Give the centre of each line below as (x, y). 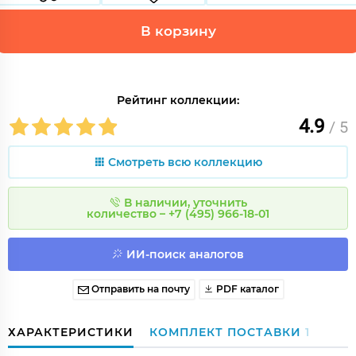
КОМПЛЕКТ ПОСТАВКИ (227, 332)
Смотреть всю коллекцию (185, 162)
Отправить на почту (140, 289)
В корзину (178, 31)
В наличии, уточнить (185, 203)
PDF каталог (246, 289)
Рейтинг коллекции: (178, 100)
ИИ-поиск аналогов (185, 254)
